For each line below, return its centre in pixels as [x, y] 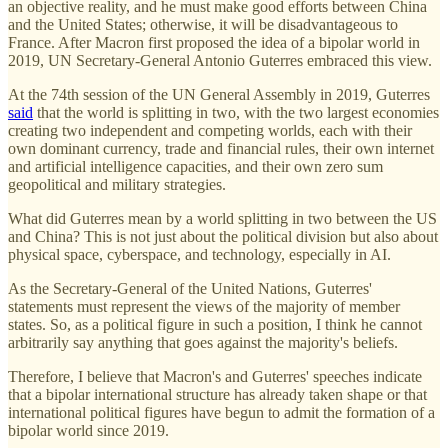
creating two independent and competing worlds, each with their [210, 131]
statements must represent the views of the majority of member [204, 307]
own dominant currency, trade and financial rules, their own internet [221, 149]
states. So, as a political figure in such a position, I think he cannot [215, 325]
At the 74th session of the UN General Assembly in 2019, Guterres [219, 95]
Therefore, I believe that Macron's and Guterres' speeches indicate [215, 377]
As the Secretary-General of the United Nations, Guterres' [190, 289]
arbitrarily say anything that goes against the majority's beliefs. [203, 343]
